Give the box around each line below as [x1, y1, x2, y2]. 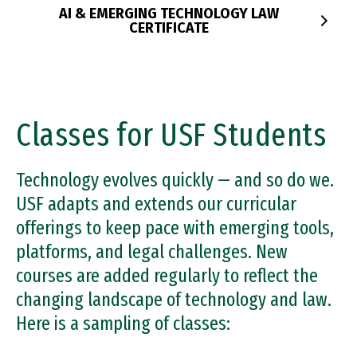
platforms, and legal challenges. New [16, 241, 288, 263]
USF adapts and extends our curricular [16, 193, 296, 215]
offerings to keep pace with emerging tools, [16, 217, 334, 239]
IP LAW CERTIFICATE [105, 26, 233, 44]
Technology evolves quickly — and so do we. [16, 169, 334, 191]
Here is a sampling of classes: [16, 312, 230, 335]
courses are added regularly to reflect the [16, 265, 318, 287]
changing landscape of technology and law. [16, 288, 331, 311]
